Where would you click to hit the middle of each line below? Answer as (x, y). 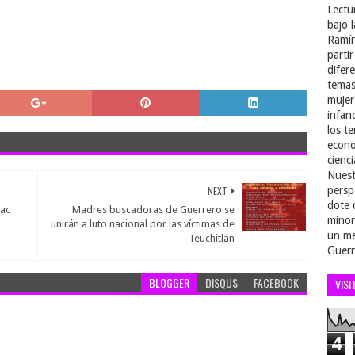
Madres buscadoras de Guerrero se (154, 210)
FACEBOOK (277, 282)
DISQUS (222, 282)
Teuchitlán (212, 238)
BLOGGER (170, 282)
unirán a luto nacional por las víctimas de (143, 224)
